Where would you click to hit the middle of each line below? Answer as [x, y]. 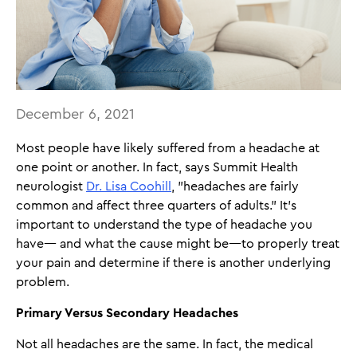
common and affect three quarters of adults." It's [156, 205]
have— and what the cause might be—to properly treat [178, 243]
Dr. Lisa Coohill [129, 186]
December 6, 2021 [75, 114]
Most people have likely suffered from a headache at [168, 148]
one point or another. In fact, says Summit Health [157, 167]
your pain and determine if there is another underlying [173, 263]
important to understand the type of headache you [164, 224]
